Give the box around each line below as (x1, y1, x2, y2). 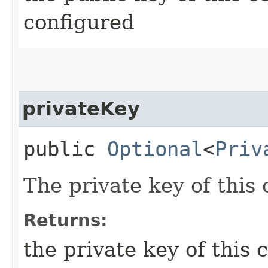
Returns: (23, 209, 108, 230)
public (23, 136, 107, 161)
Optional (107, 136, 203, 161)
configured (23, 10, 135, 34)
